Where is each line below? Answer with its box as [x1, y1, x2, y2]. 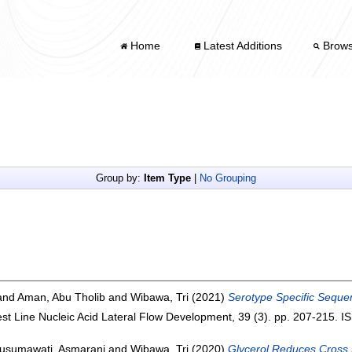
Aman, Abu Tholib [17, 291, 105, 304]
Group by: [96, 172, 144, 185]
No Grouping [200, 172, 256, 185]
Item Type [144, 172, 191, 185]
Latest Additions [200, 38, 283, 52]
